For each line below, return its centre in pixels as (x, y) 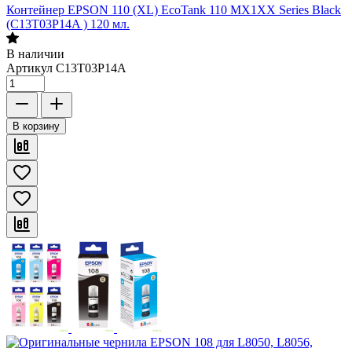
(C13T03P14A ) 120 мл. (68, 24)
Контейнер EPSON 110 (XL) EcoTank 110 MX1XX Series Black (174, 10)
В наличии (35, 54)
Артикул (29, 68)
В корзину (36, 126)
